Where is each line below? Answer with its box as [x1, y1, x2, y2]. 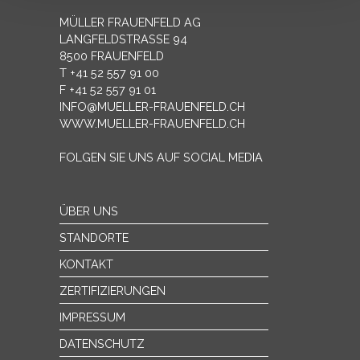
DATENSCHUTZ [59, 337, 145, 350]
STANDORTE [59, 231, 129, 244]
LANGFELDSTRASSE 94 [59, 32, 187, 46]
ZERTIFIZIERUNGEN [59, 284, 166, 297]
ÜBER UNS [59, 204, 118, 218]
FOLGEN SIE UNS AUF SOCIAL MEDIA [59, 150, 263, 164]
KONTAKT [59, 257, 113, 271]
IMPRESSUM [59, 310, 125, 324]
